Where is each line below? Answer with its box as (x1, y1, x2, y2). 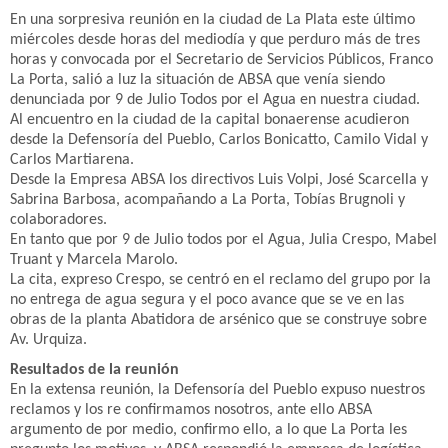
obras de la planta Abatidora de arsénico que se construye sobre (10, 312, 427, 328)
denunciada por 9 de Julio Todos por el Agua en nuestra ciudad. (10, 92, 420, 108)
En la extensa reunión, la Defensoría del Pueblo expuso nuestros (10, 382, 425, 398)
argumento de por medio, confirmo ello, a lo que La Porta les (10, 422, 407, 438)
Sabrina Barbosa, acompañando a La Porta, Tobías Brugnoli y (10, 192, 405, 208)
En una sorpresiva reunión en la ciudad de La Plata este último (10, 12, 415, 28)
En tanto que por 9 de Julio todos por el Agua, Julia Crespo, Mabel (10, 232, 437, 248)
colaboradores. (10, 212, 107, 228)
